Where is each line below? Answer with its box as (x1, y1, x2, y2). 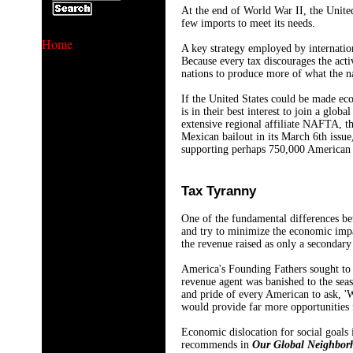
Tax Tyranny (181, 184, 256, 199)
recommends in (181, 339, 249, 351)
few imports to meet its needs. (181, 17, 315, 29)
